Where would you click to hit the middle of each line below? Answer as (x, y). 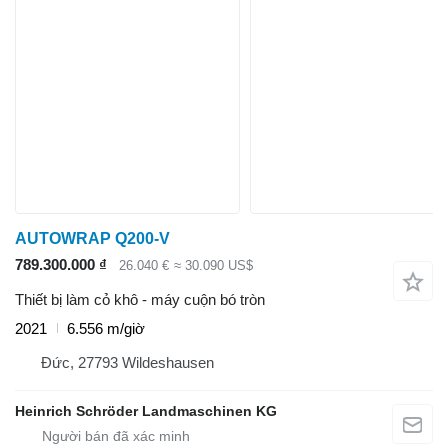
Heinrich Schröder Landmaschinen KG (146, 410)
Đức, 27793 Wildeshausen (127, 362)
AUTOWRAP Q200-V (92, 239)
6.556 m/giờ (106, 328)
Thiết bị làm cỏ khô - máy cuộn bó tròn (140, 299)
